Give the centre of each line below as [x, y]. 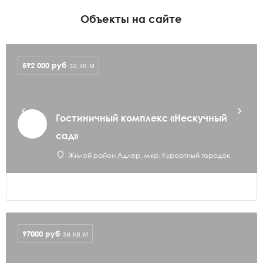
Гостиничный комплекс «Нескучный [141, 118]
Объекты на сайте [131, 19]
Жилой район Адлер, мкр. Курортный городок [149, 155]
